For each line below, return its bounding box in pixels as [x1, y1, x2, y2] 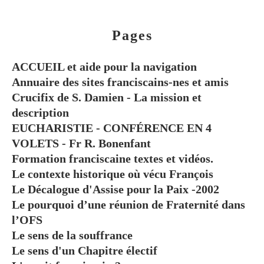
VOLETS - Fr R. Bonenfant [12, 137, 151, 150]
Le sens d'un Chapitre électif [12, 244, 157, 258]
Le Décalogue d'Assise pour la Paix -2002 [12, 183, 219, 196]
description [12, 106, 69, 120]
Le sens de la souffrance [12, 229, 133, 242]
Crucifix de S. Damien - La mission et [12, 91, 202, 104]
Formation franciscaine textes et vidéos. [12, 152, 213, 166]
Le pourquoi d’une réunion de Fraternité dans [12, 198, 245, 212]
